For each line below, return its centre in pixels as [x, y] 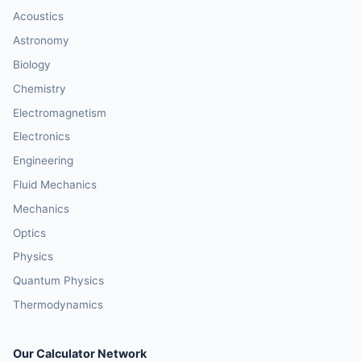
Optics [29, 232]
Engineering [43, 161]
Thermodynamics [58, 305]
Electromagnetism [60, 112]
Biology [32, 65]
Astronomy [41, 41]
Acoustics [38, 17]
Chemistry [39, 88]
